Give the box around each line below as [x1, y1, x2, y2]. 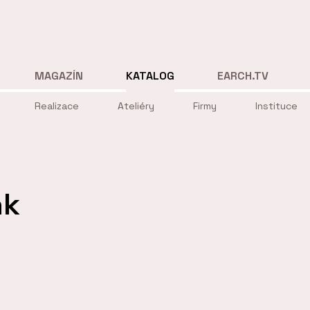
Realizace [35, 100, 79, 113]
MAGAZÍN [35, 68, 83, 83]
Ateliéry [118, 100, 154, 113]
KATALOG [126, 68, 175, 83]
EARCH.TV [217, 68, 269, 83]
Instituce [255, 100, 298, 113]
